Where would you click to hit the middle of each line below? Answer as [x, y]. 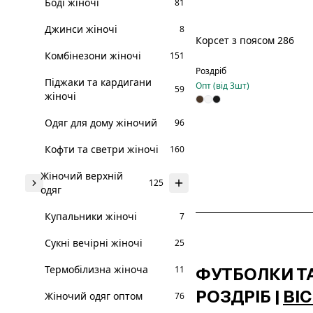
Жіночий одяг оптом [94, 296]
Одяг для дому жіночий [101, 123]
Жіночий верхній [82, 176]
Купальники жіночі [91, 216]
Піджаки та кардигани [98, 82]
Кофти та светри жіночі [102, 149]
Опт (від [213, 86]
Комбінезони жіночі [93, 56]
